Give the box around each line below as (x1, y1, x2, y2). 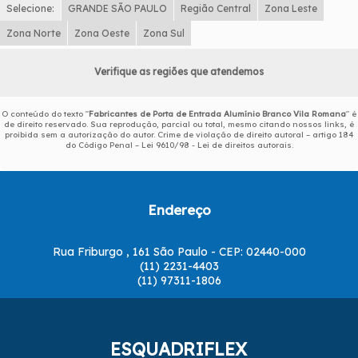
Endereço (147, 201, 211, 218)
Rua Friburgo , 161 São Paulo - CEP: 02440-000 (52, 245, 306, 259)
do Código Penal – (65, 139, 141, 150)
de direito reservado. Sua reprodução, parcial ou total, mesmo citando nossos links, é (4, 118, 354, 129)
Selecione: (6, 2, 54, 14)
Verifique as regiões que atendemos (94, 65, 264, 78)
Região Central (181, 2, 251, 14)
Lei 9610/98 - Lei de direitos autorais (141, 139, 292, 150)
